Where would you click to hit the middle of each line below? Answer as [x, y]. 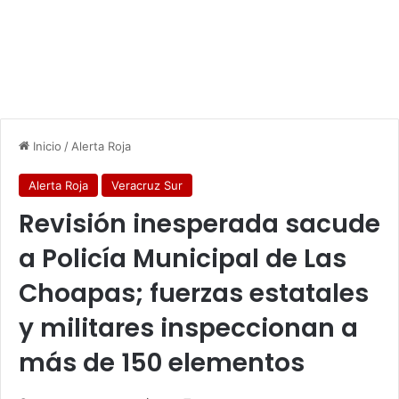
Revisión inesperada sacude [199, 224]
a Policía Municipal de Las [183, 259]
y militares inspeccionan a [188, 329]
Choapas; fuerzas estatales [194, 294]
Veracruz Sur [147, 186]
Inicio [45, 147]
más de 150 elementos [162, 363]
